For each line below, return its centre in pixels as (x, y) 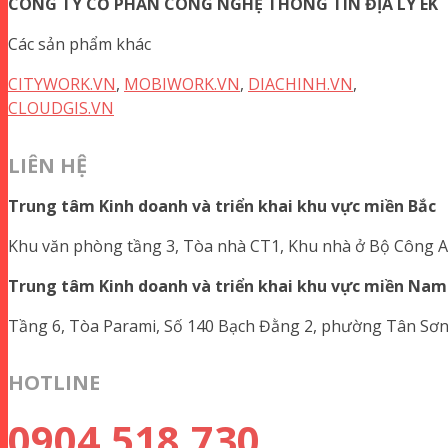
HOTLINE (54, 383)
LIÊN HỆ (47, 165)
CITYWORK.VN (62, 84)
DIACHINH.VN (300, 84)
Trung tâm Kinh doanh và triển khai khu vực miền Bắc (222, 205)
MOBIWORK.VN (182, 84)
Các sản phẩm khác (79, 44)
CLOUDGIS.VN (61, 108)
